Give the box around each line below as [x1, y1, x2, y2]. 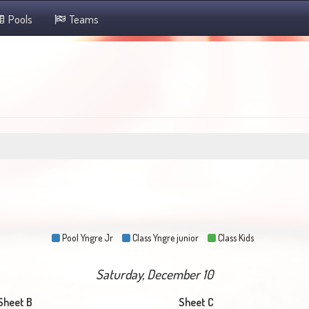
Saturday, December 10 [96, 266, 213, 283]
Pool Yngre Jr [60, 232, 113, 243]
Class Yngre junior [130, 232, 199, 243]
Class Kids [216, 232, 254, 243]
